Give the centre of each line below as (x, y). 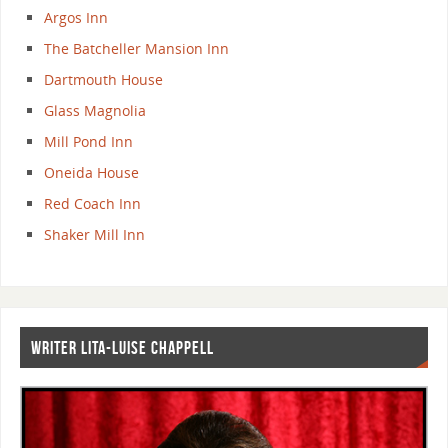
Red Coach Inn (93, 204)
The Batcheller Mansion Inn (137, 49)
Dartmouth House (104, 80)
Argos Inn (76, 18)
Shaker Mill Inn (95, 235)
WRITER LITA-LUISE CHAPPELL (122, 347)
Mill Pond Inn (89, 142)
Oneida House (92, 173)
